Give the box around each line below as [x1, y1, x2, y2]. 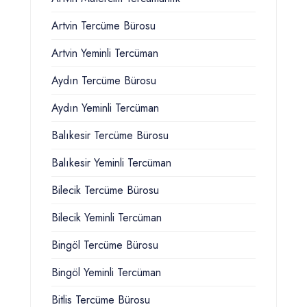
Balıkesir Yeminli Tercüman [51, 155, 171, 171]
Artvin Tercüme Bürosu [51, 18, 156, 34]
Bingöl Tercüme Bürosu [51, 237, 158, 254]
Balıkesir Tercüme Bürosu [51, 127, 169, 144]
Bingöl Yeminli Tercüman [51, 265, 161, 281]
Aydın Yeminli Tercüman [51, 100, 159, 116]
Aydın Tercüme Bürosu [51, 73, 156, 89]
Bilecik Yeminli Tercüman [51, 210, 162, 226]
